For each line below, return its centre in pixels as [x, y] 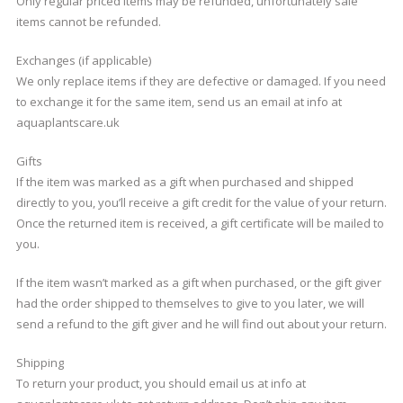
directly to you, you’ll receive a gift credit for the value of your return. [201, 202]
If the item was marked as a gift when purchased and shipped [184, 182]
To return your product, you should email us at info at [161, 383]
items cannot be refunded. [88, 22]
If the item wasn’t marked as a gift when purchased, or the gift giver [198, 282]
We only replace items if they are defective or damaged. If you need [201, 81]
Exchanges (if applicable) [83, 60]
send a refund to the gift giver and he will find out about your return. [201, 324]
